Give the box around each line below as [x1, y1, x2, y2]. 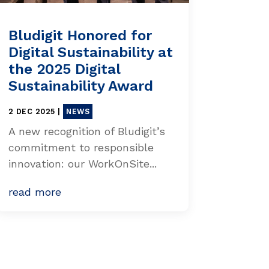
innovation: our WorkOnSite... [8, 157, 157, 170]
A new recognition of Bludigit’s [8, 124, 165, 138]
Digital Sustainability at [8, 43, 173, 61]
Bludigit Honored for [8, 26, 152, 44]
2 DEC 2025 [8, 106, 55, 116]
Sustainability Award [8, 77, 153, 94]
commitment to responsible [8, 141, 154, 154]
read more [8, 185, 61, 198]
